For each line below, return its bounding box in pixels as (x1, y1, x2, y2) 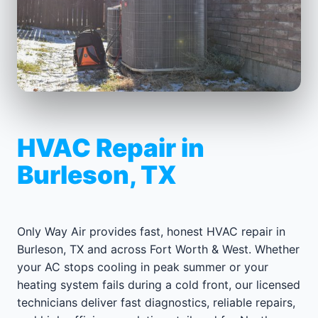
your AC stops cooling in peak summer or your (17, 259, 268, 274)
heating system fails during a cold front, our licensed (17, 277, 300, 292)
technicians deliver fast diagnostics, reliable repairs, (17, 295, 295, 309)
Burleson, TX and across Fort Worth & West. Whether (17, 241, 300, 256)
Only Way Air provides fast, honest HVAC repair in (17, 224, 285, 238)
